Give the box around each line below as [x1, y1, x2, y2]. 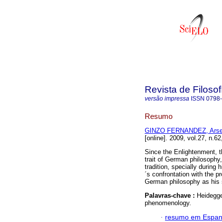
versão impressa [145, 95, 189, 102]
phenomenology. [145, 199, 191, 207]
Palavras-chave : [145, 192, 197, 200]
